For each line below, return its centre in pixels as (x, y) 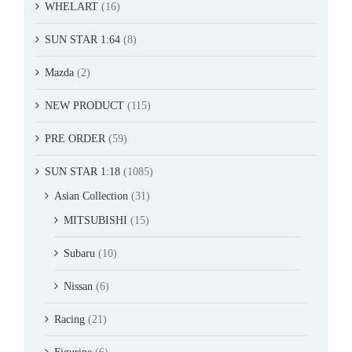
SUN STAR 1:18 (82, 171)
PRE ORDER (75, 138)
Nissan (78, 286)
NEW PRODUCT (84, 105)
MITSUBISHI (95, 220)
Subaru (79, 253)
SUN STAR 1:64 (82, 39)
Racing (70, 319)
